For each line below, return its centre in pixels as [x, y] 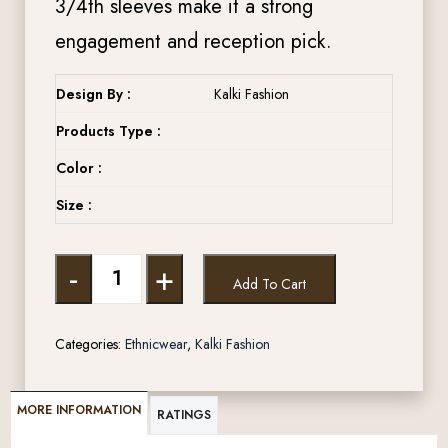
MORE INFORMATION [79, 409]
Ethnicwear [156, 343]
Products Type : [108, 130]
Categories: [90, 343]
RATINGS [184, 414]
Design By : [93, 93]
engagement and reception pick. [193, 41]
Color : [79, 167]
